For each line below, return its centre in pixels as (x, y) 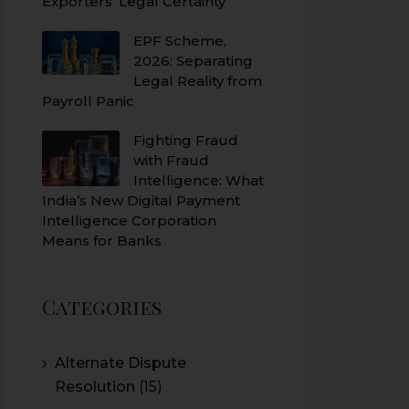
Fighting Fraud (186, 140)
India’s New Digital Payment (141, 200)
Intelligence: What (199, 180)
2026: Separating (193, 61)
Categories (102, 307)
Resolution (95, 387)
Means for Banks (102, 241)
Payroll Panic (88, 101)
